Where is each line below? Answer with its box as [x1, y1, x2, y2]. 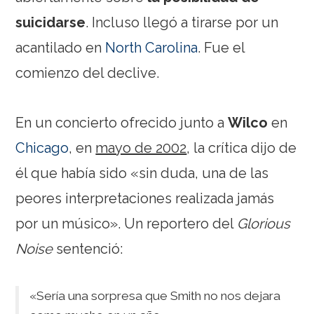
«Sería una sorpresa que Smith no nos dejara [29, 288, 281, 303]
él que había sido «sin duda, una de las [15, 164, 269, 182]
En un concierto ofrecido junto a [15, 114, 228, 131]
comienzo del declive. [15, 64, 160, 81]
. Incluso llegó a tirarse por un [86, 13, 279, 31]
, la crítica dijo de [186, 139, 297, 156]
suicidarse [15, 13, 86, 31]
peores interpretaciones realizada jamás [15, 189, 275, 207]
